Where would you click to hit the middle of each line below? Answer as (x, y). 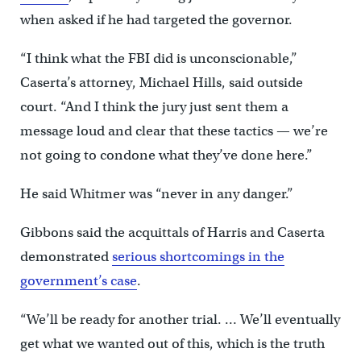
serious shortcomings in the (198, 256)
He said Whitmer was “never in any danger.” (156, 193)
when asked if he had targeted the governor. (156, 19)
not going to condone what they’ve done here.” (166, 155)
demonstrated (66, 256)
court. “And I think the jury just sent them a (154, 106)
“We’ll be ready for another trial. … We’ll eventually (180, 319)
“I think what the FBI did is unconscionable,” (158, 58)
